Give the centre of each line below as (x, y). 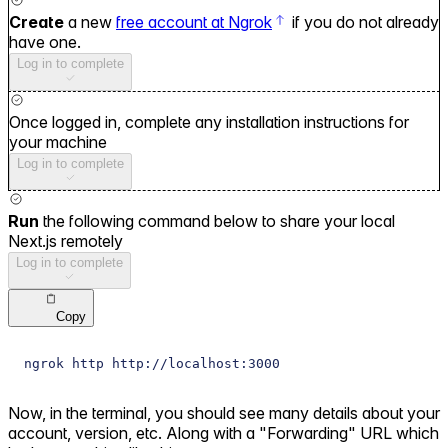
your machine (58, 141)
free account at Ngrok (194, 22)
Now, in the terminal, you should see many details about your (224, 412)
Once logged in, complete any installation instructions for (209, 121)
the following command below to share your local (219, 221)
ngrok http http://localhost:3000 (152, 363)
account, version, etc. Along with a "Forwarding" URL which (223, 432)
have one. (45, 42)
